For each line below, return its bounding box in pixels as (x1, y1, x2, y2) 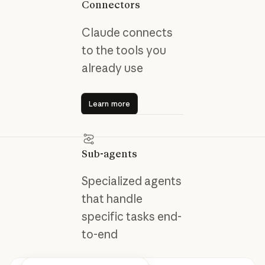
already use (81, 60, 143, 75)
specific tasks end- (81, 209, 182, 224)
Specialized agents (81, 174, 182, 189)
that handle (81, 192, 143, 206)
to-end (81, 227, 118, 242)
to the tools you (81, 43, 166, 57)
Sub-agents (81, 147, 137, 160)
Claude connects (81, 25, 173, 40)
